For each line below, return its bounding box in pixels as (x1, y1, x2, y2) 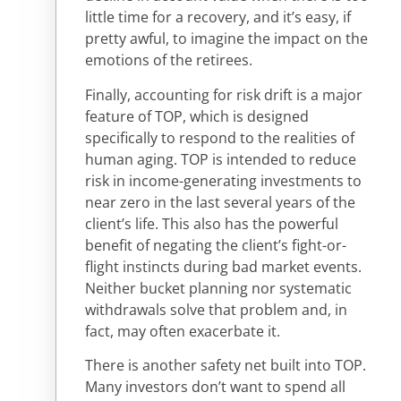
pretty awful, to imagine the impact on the (85, 29, 368, 49)
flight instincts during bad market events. (85, 256, 362, 277)
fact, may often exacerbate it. (85, 320, 284, 341)
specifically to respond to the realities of (85, 127, 354, 148)
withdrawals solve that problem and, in (85, 299, 347, 320)
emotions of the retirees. (85, 50, 260, 71)
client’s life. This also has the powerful (85, 213, 338, 234)
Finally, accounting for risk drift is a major (85, 84, 363, 105)
